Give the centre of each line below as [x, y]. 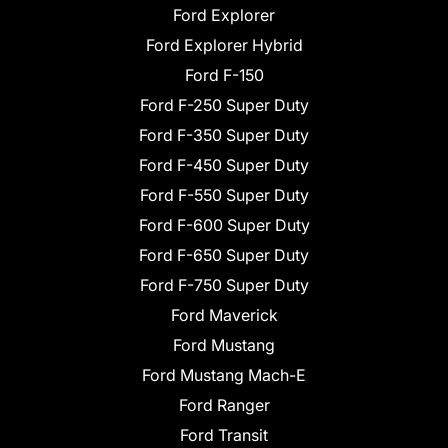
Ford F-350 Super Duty [224, 135]
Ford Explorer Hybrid [224, 45]
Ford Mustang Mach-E [224, 375]
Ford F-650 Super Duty [224, 255]
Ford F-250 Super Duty [224, 105]
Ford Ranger [224, 405]
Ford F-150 [224, 75]
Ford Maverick [224, 315]
